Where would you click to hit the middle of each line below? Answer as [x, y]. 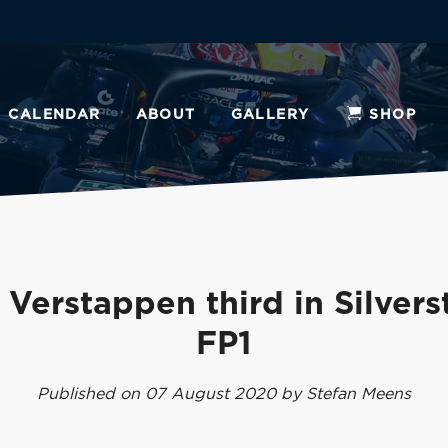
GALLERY [270, 115]
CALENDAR [54, 115]
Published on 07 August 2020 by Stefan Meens [224, 394]
